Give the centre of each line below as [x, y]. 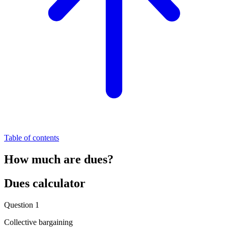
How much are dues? [59, 159]
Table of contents [32, 137]
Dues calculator [45, 183]
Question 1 [22, 205]
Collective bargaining [38, 222]
